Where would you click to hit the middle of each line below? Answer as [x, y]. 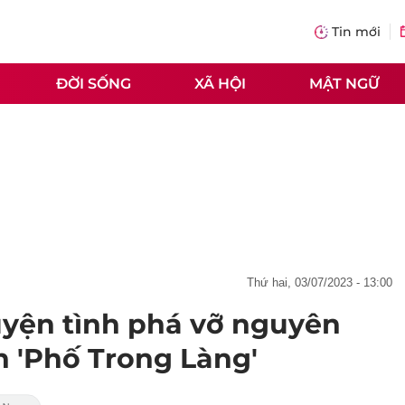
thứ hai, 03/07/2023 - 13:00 [323, 283]
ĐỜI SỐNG [94, 83]
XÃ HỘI [220, 83]
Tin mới [356, 32]
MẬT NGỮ [344, 83]
